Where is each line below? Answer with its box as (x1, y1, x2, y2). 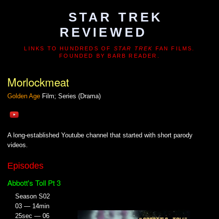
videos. (7, 141, 28, 149)
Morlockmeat (7, 74, 69, 90)
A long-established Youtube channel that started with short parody (7, 131, 193, 139)
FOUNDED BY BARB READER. (59, 52, 160, 59)
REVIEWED (59, 25, 148, 40)
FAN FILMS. (153, 45, 195, 51)
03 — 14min (15, 202, 49, 210)
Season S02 (15, 193, 50, 200)
